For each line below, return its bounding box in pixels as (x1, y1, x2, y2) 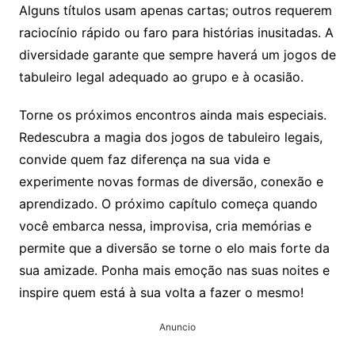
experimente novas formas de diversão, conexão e (18, 174, 323, 190)
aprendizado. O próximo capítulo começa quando (18, 196, 318, 212)
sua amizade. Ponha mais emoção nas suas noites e (18, 262, 330, 279)
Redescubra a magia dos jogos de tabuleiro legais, (18, 129, 323, 146)
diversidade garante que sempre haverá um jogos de (18, 47, 336, 63)
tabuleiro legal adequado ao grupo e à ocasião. (18, 69, 303, 86)
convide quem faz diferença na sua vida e (18, 151, 270, 168)
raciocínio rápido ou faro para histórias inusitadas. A (18, 25, 334, 41)
